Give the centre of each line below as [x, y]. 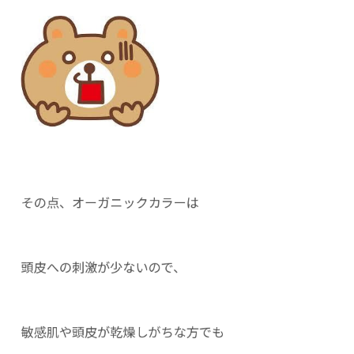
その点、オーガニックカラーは [110, 202]
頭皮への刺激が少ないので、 [104, 267]
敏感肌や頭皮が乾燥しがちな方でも [123, 331]
